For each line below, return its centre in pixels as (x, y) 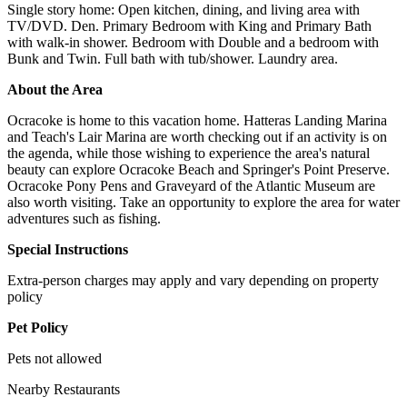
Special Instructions (68, 249)
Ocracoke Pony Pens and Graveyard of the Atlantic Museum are (191, 185)
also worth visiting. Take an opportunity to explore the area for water (203, 202)
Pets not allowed (55, 358)
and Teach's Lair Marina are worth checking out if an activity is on (197, 136)
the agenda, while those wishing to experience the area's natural (189, 153)
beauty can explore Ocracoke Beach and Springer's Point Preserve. (199, 169)
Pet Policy (38, 327)
